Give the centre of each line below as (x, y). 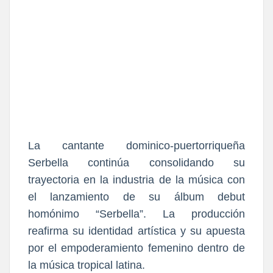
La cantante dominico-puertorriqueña (136, 146)
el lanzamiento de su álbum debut (136, 197)
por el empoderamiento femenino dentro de (136, 248)
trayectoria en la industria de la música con (136, 180)
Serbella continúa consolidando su (136, 163)
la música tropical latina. (87, 265)
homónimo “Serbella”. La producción (136, 214)
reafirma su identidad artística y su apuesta (136, 231)
